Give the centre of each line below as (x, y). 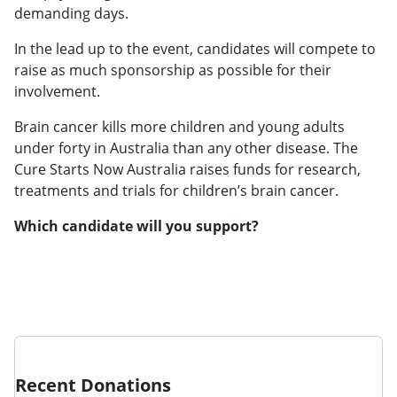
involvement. (57, 91)
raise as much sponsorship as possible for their (173, 70)
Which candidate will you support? (136, 226)
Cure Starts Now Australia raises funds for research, (187, 169)
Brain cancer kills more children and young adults (179, 126)
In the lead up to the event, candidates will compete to (195, 48)
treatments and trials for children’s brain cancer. (176, 190)
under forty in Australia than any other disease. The (186, 148)
